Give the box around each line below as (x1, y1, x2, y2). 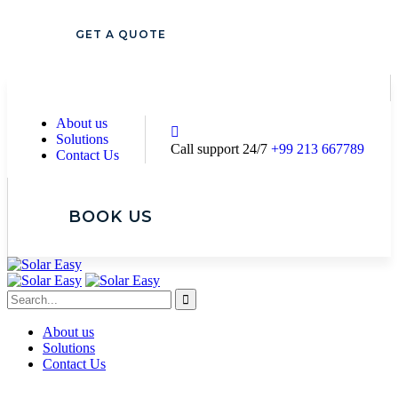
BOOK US (68, 207, 154, 227)
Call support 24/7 (171, 141, 267, 156)
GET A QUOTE (76, 28, 166, 41)
